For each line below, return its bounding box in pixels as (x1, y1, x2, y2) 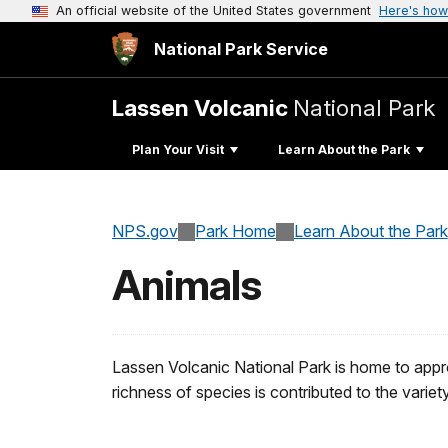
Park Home (195, 221, 277, 242)
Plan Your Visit (132, 141, 224, 157)
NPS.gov (112, 221, 178, 242)
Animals (112, 260, 261, 311)
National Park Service (154, 39, 328, 59)
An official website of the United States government (56, 3, 371, 18)
